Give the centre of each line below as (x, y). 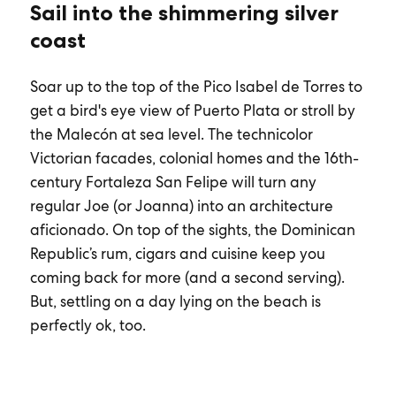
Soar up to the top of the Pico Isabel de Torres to (196, 87)
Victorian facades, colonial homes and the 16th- (194, 158)
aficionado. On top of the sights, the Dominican (192, 230)
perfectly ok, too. (88, 325)
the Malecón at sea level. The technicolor (171, 134)
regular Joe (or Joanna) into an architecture (181, 206)
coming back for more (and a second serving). (187, 278)
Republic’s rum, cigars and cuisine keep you (177, 254)
